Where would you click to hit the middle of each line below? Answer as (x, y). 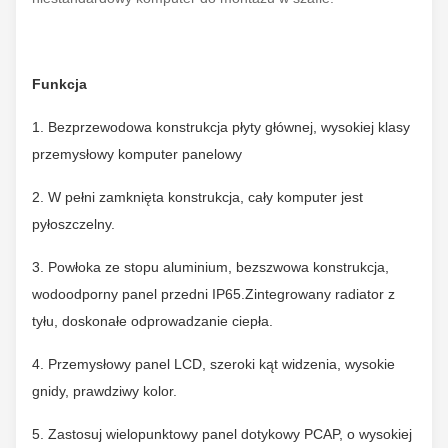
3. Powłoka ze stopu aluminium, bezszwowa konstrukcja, (210, 267)
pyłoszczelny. (73, 224)
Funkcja (59, 84)
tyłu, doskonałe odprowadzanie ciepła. (152, 321)
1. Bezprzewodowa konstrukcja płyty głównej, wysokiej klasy (221, 127)
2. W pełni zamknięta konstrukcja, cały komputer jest (197, 197)
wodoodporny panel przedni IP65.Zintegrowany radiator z (213, 294)
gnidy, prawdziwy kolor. (104, 391)
